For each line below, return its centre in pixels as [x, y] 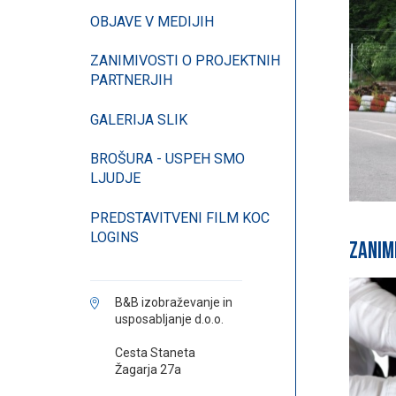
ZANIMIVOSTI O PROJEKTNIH [185, 61]
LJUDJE [115, 179]
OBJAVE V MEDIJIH [152, 21]
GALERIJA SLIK [139, 119]
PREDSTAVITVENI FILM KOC [180, 217]
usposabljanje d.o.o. [169, 320]
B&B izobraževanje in [174, 303]
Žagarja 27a [148, 370]
